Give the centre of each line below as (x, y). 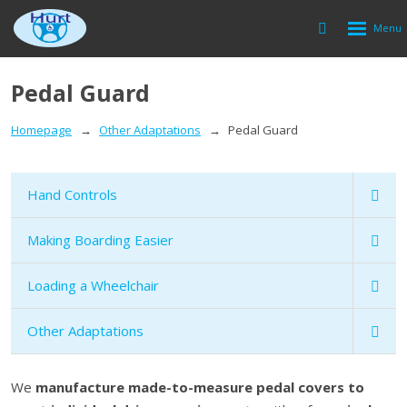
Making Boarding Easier (100, 240)
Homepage (41, 129)
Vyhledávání (362, 26)
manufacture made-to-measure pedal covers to (200, 387)
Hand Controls (72, 194)
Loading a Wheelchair (93, 285)
